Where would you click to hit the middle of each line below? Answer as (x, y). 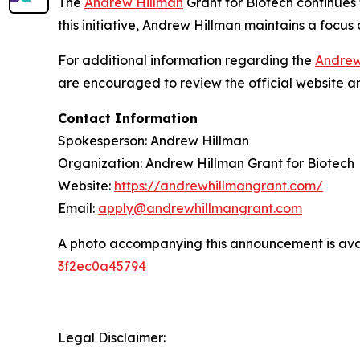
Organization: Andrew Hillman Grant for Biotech (206, 163)
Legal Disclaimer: (112, 337)
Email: (78, 208)
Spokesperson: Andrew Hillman (153, 140)
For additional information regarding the (186, 60)
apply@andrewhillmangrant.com (200, 208)
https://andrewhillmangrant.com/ (219, 185)
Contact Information (128, 118)
